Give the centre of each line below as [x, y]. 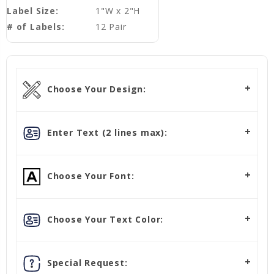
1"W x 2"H [118, 11]
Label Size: [33, 11]
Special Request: [86, 262]
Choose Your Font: [89, 176]
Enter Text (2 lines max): [106, 132]
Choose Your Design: [95, 89]
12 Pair [111, 27]
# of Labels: [36, 27]
